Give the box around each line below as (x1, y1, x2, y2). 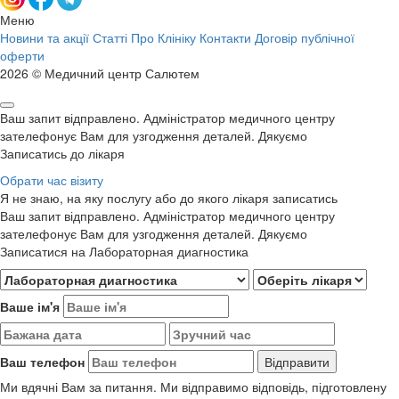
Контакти (199, 28, 251, 47)
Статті (93, 28, 127, 47)
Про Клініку (131, 28, 196, 47)
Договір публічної (255, 28, 354, 47)
